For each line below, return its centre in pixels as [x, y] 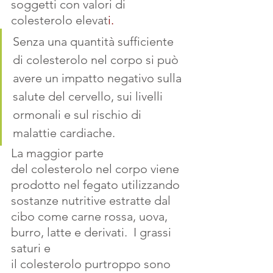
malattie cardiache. [66, 133]
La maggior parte [59, 153]
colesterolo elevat [59, 20]
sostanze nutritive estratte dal [92, 201]
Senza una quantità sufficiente [95, 42]
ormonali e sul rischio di [79, 115]
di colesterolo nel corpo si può [97, 60]
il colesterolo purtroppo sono [92, 264]
